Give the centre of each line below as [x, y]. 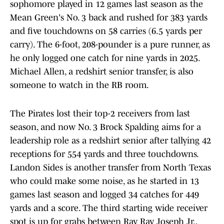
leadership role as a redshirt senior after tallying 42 [110, 141]
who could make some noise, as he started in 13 [104, 181]
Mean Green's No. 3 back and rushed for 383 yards [109, 18]
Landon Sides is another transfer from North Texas [110, 168]
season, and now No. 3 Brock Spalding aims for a [105, 127]
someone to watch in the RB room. [79, 85]
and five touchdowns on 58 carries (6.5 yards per [106, 31]
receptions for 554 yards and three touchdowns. [104, 154]
